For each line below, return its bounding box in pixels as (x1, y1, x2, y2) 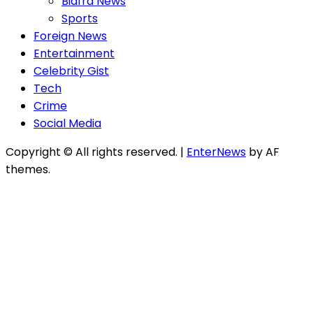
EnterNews (187, 144, 246, 160)
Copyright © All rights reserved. (6, 144, 180, 160)
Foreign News (34, 28, 107, 44)
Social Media (34, 115, 101, 131)
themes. (6, 161, 50, 177)
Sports (61, 10, 98, 27)
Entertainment (34, 45, 115, 61)
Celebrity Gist (34, 63, 109, 79)
